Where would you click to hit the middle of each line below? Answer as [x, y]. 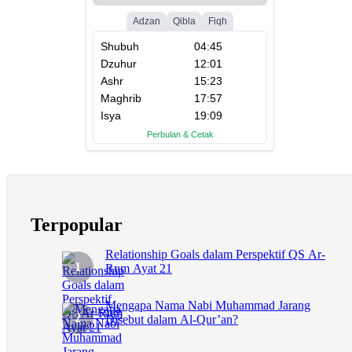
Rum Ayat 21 [139, 269]
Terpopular [77, 225]
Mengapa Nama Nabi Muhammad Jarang [208, 306]
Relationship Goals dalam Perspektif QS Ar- [215, 255]
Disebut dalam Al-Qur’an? [172, 320]
